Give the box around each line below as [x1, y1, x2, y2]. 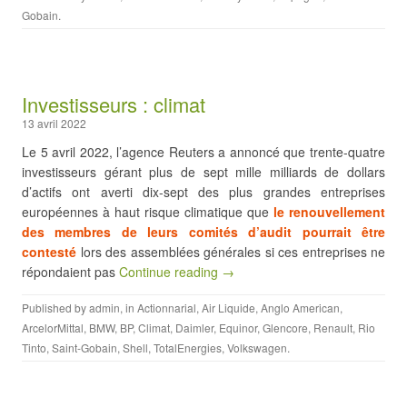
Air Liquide [202, 300, 255, 315]
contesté [22, 243, 76, 261]
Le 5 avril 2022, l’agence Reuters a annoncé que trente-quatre [22, 143, 385, 161]
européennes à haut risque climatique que [22, 203, 273, 221]
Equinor [219, 320, 257, 335]
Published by [22, 300, 89, 315]
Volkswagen [227, 340, 287, 355]
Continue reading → [119, 263, 234, 281]
